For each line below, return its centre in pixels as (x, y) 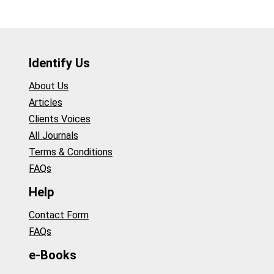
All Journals (54, 136)
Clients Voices (60, 119)
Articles (46, 103)
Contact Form (59, 215)
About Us (49, 86)
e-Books (53, 255)
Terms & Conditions (71, 152)
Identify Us (59, 63)
